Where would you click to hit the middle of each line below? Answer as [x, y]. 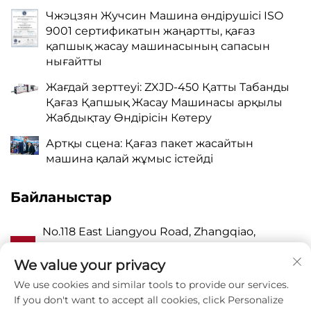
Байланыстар [61, 197]
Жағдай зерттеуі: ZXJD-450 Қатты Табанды [168, 87]
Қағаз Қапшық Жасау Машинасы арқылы [164, 102]
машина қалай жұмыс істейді [129, 158]
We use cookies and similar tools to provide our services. [151, 285]
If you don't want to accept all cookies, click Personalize [149, 300]
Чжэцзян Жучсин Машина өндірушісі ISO [165, 15]
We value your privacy [90, 265]
